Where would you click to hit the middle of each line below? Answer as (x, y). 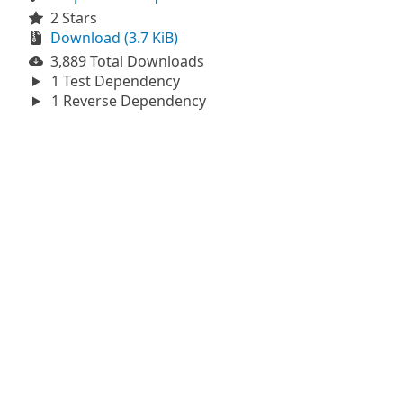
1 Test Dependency (113, 81)
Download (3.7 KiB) (114, 38)
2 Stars (74, 18)
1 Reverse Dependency (126, 101)
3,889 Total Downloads (127, 61)
